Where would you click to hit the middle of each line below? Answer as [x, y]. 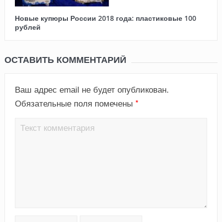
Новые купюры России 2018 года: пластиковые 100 [105, 18]
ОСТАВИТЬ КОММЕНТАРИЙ [65, 60]
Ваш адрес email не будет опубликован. [92, 90]
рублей [28, 27]
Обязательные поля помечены [75, 104]
